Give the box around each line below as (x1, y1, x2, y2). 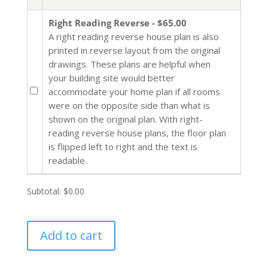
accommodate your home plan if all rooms (48, 85, 220, 98)
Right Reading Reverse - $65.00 (48, 16, 187, 29)
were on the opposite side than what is (48, 99, 210, 111)
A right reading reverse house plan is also (48, 30, 219, 42)
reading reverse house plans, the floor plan (48, 126, 226, 139)
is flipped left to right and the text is (48, 140, 197, 153)
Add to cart (39, 227, 102, 243)
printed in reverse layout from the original (48, 44, 220, 56)
